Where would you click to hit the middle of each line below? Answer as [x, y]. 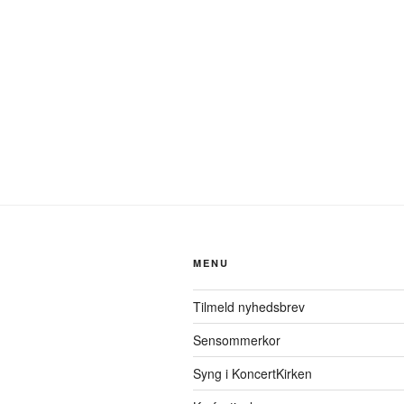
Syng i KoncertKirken [252, 373]
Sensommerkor [237, 340]
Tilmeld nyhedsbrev [249, 306]
